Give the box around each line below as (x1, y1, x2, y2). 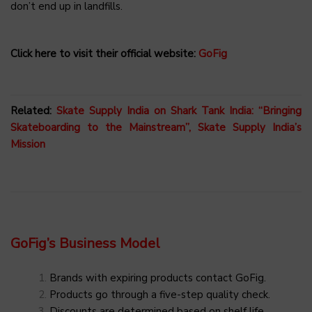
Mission (10, 136, 45, 151)
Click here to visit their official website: (10, 46, 198, 61)
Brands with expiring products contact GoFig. (49, 270, 266, 285)
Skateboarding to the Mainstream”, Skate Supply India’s (10, 120, 302, 134)
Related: (10, 103, 56, 118)
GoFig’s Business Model (10, 233, 160, 253)
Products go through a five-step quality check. (49, 287, 270, 302)
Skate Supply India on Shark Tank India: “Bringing (56, 103, 302, 118)
